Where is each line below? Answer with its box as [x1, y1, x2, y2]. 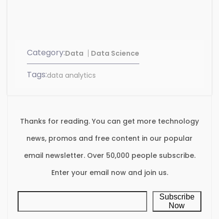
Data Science [91, 48, 139, 58]
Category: [27, 46, 65, 58]
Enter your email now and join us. [51, 167, 168, 177]
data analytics [47, 70, 96, 80]
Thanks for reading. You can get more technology [20, 116, 199, 126]
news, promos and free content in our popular [26, 133, 193, 143]
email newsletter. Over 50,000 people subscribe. [23, 150, 196, 160]
